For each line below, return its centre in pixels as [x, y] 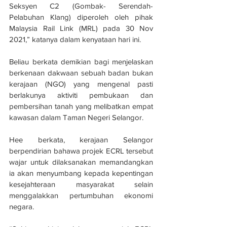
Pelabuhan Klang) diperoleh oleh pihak [81, 17]
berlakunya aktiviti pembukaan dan [81, 95]
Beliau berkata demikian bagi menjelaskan [81, 61]
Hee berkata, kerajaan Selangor [81, 139]
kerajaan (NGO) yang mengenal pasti [81, 84]
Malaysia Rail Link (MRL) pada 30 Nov [81, 28]
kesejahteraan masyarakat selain [81, 184]
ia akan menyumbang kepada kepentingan [81, 173]
